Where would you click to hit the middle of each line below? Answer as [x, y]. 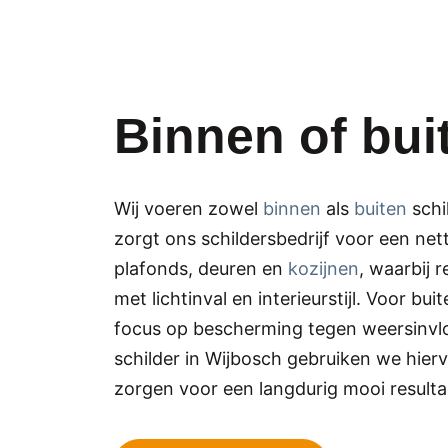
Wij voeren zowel [188, 208]
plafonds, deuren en [201, 268]
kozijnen [323, 268]
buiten [380, 208]
